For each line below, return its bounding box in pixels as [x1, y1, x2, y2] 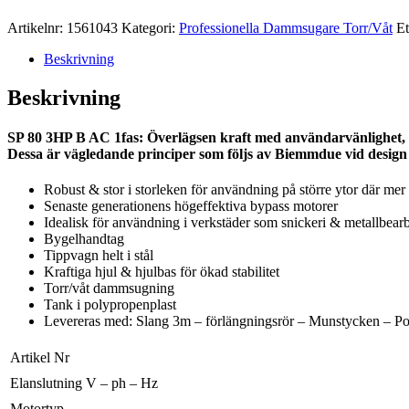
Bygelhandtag [44, 231, 124, 247]
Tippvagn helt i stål [44, 247, 153, 264]
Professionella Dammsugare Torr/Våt [179, 19, 393, 36]
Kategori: [121, 19, 179, 36]
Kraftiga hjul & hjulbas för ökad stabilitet [44, 264, 279, 280]
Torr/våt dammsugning [44, 280, 174, 297]
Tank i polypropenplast [44, 297, 176, 313]
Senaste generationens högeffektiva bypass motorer [44, 198, 338, 215]
